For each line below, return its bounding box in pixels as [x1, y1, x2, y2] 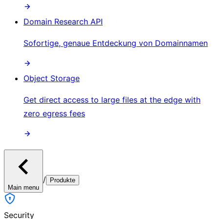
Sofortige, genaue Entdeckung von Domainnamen [23, 38, 208, 48]
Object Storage [23, 73, 80, 83]
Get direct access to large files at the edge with [23, 94, 200, 105]
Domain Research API [23, 16, 103, 26]
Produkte [50, 176, 75, 184]
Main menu [8, 183, 39, 191]
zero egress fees [23, 108, 85, 118]
